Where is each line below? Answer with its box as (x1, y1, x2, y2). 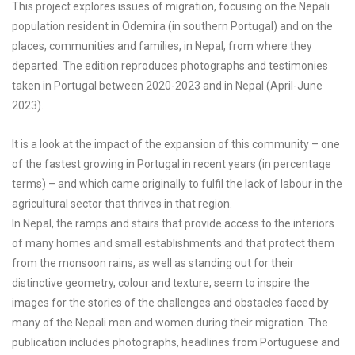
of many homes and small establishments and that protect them (12, 237, 334, 250)
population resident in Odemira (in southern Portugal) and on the (12, 20, 333, 32)
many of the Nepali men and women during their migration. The (12, 316, 328, 329)
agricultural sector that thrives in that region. (12, 197, 232, 210)
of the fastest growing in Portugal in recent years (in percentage (12, 158, 331, 170)
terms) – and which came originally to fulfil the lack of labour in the (12, 177, 342, 190)
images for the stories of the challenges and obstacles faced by (12, 296, 329, 309)
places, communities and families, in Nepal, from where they (12, 40, 312, 52)
